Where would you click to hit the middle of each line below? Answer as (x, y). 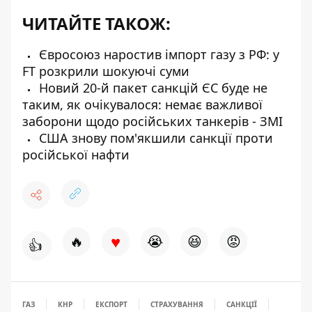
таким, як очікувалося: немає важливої (142, 104)
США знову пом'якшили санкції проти (154, 138)
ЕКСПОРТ (111, 304)
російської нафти (76, 154)
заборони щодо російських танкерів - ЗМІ (153, 121)
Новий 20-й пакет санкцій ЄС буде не (151, 87)
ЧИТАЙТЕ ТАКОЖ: (96, 23)
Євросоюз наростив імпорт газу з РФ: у (157, 54)
